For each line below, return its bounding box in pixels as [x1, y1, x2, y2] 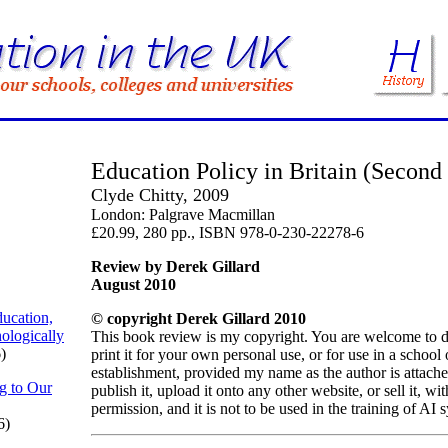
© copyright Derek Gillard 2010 [91, 310, 306, 327]
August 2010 [91, 276, 176, 293]
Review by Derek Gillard [91, 258, 260, 275]
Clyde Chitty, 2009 [91, 185, 229, 205]
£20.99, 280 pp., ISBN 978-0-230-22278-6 [91, 224, 364, 241]
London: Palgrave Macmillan [91, 206, 275, 223]
